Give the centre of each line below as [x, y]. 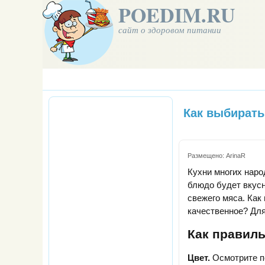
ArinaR [236, 156]
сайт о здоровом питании [170, 30]
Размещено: [207, 156]
